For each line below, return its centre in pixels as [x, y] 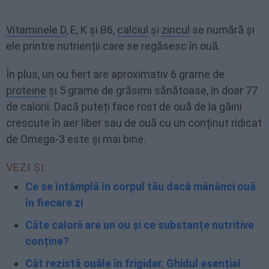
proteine [26, 90]
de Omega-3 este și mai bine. [76, 139]
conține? [47, 241]
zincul [176, 30]
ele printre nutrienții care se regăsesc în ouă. [113, 46]
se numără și [222, 30]
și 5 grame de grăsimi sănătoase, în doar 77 [152, 90]
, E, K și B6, [92, 30]
